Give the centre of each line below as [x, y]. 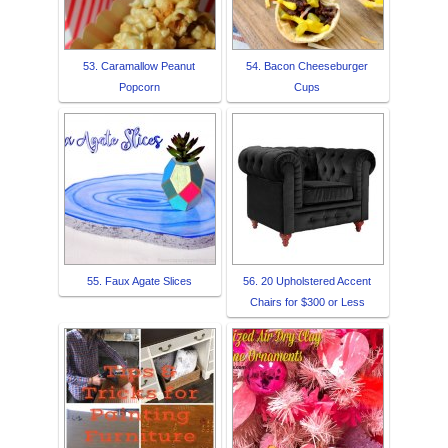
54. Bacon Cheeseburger [307, 65]
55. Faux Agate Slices [139, 280]
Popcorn [139, 86]
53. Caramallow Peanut [139, 65]
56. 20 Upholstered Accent [307, 280]
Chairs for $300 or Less [307, 301]
